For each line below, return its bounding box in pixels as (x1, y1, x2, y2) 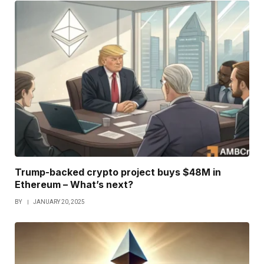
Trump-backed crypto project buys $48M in (15, 166, 221, 178)
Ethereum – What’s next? (15, 178, 133, 190)
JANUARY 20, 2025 (33, 198, 85, 205)
